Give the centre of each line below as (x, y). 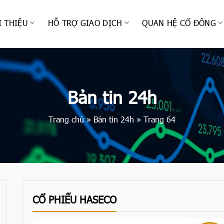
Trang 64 (159, 119)
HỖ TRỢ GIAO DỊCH (85, 23)
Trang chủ (66, 119)
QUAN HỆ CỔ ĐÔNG (179, 23)
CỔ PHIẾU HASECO (74, 199)
